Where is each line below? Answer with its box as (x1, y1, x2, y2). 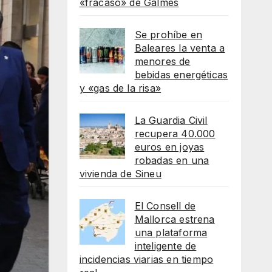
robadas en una (134, 154, 209, 166)
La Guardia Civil (134, 114, 208, 126)
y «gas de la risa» (79, 81, 161, 94)
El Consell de (134, 199, 196, 212)
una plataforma (134, 226, 208, 239)
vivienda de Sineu (79, 167, 161, 180)
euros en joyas (134, 140, 205, 153)
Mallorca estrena (134, 212, 215, 225)
